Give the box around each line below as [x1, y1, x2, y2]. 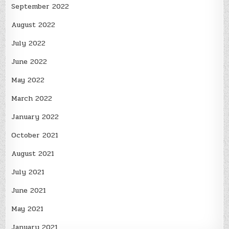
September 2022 [11, 1, 70, 12]
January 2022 [11, 111, 59, 123]
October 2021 [11, 130, 59, 141]
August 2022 [11, 19, 56, 31]
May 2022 [11, 75, 45, 86]
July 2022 [11, 38, 46, 49]
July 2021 [11, 167, 45, 178]
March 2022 [11, 93, 53, 104]
